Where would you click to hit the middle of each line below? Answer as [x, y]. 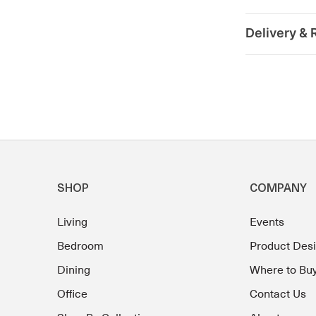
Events [267, 223]
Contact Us [278, 294]
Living [72, 223]
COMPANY [278, 189]
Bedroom [80, 247]
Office [72, 294]
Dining [74, 271]
